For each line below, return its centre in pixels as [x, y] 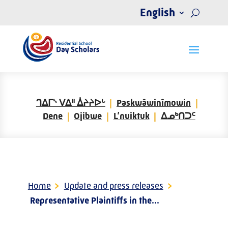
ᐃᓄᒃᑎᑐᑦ [178, 116]
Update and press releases [113, 186]
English [158, 12]
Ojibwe [88, 116]
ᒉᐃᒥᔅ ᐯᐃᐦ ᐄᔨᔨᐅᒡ [70, 103]
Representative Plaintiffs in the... [95, 200]
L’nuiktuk [131, 116]
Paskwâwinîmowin [153, 103]
